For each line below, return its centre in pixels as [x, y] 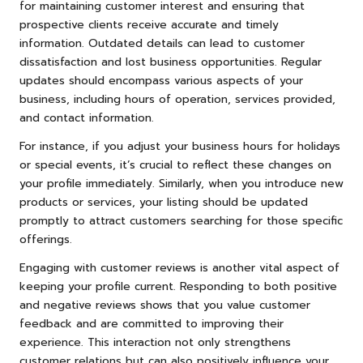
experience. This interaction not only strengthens [155, 343]
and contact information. [87, 118]
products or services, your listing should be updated [164, 203]
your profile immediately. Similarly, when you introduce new [181, 184]
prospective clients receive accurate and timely [149, 25]
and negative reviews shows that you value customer [165, 305]
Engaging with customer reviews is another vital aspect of [179, 268]
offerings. [46, 240]
